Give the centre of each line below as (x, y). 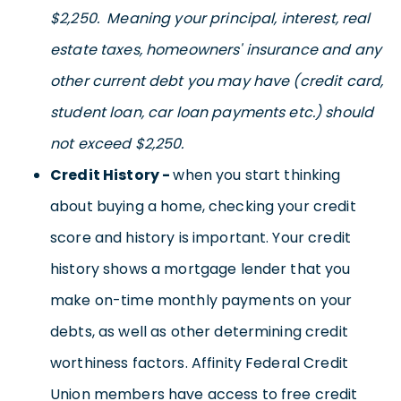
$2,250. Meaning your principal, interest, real (210, 18)
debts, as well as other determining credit (199, 331)
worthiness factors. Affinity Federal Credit (200, 363)
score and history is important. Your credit (201, 237)
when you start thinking (257, 175)
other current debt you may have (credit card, (217, 81)
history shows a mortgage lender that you (200, 269)
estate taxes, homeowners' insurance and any (216, 49)
